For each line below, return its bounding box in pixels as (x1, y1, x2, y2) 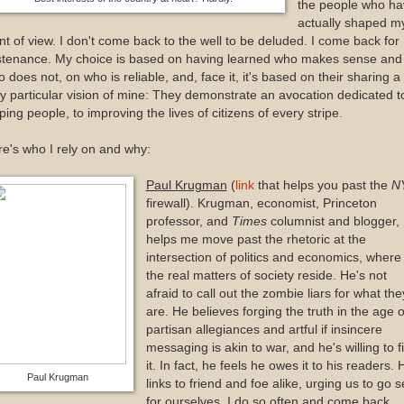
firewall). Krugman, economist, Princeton (145, 196, 377, 210)
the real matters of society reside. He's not (145, 268, 387, 282)
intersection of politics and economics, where (145, 250, 401, 264)
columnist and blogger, (266, 214, 399, 228)
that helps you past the (253, 178, 391, 192)
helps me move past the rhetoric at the (145, 232, 366, 246)
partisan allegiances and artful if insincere (145, 322, 382, 336)
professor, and (145, 214, 232, 228)
